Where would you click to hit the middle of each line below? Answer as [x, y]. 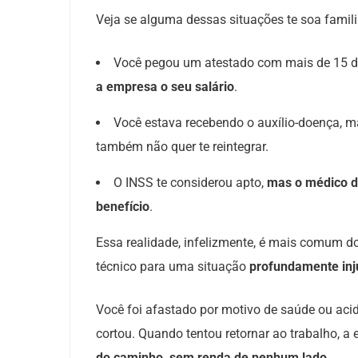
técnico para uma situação [173, 267]
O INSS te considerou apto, [190, 183]
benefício [123, 207]
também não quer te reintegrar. [184, 147]
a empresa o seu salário [165, 87]
